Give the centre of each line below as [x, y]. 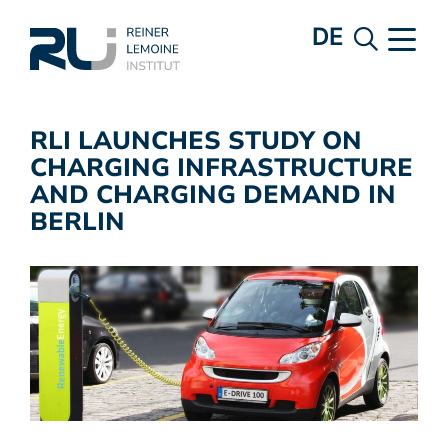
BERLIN [77, 222]
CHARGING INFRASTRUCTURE [221, 168]
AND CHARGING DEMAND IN [213, 195]
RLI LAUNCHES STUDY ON [196, 141]
